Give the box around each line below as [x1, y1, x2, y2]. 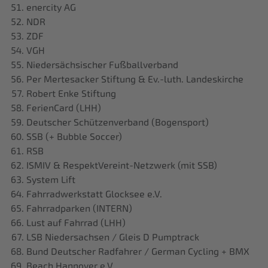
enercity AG [26, 2, 76, 14]
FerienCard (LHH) [26, 102, 101, 114]
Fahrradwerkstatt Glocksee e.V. [26, 188, 162, 200]
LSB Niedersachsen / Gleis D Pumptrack [26, 232, 199, 243]
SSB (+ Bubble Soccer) [26, 131, 122, 143]
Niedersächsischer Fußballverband [26, 59, 178, 71]
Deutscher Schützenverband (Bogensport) [26, 117, 209, 129]
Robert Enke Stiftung [26, 88, 116, 100]
